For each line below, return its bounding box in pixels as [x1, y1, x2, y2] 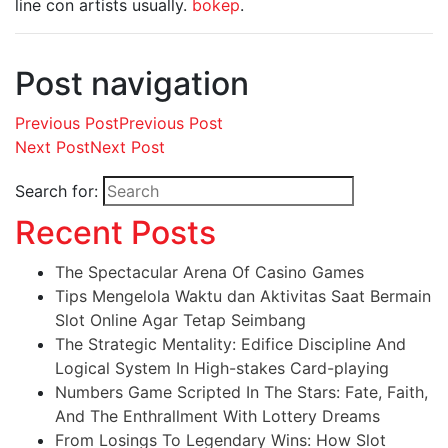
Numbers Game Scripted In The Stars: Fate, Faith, [55, 382, 428, 402]
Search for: [15, 181, 98, 201]
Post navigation [15, 64, 249, 103]
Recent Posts [15, 213, 216, 252]
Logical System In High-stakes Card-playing [55, 358, 389, 378]
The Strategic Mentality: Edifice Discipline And [55, 334, 406, 354]
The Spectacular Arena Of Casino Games [55, 262, 364, 282]
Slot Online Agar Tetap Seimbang [55, 310, 306, 330]
